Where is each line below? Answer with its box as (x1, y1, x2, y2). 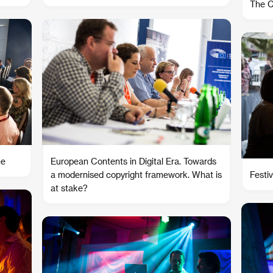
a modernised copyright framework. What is (51, 169, 222, 180)
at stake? (51, 183, 88, 193)
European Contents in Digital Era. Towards (51, 156, 216, 166)
